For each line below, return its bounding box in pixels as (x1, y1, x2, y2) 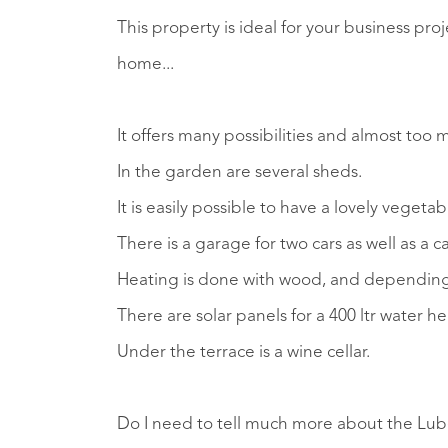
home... (117, 55, 178, 73)
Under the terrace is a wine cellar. (117, 343, 370, 361)
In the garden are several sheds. (117, 163, 366, 181)
